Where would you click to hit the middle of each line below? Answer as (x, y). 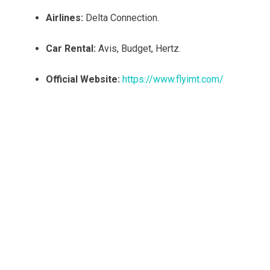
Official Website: (83, 80)
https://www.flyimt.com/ (173, 80)
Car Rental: (71, 49)
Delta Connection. (121, 18)
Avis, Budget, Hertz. (138, 49)
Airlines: (64, 18)
